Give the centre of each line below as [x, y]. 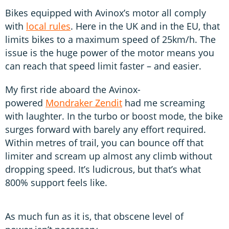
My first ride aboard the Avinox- [73, 90]
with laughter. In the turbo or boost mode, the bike [114, 116]
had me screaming [164, 103]
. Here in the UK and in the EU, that [145, 26]
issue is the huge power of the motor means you [110, 53]
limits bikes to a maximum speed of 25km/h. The [110, 40]
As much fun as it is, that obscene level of [94, 216]
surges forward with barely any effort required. [106, 130]
